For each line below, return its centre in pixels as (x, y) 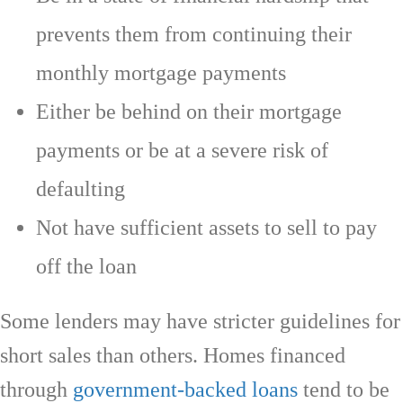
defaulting (81, 188)
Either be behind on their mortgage (189, 111)
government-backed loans (185, 389)
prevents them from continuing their (194, 34)
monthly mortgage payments (161, 72)
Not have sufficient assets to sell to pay (206, 227)
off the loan (86, 266)
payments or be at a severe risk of (182, 150)
